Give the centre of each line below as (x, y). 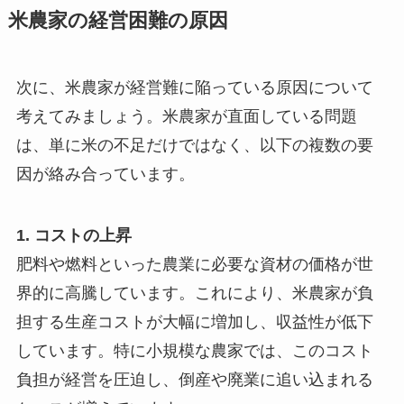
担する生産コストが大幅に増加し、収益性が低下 (194, 321)
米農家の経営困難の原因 (118, 20)
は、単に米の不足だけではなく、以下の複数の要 (194, 145)
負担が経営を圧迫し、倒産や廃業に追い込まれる (194, 379)
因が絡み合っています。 (105, 174)
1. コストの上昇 (73, 235)
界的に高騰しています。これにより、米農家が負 (194, 293)
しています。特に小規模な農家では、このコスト (194, 350)
